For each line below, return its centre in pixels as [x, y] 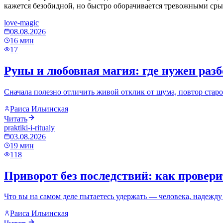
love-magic [21, 22]
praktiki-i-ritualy [29, 127]
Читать [16, 118]
